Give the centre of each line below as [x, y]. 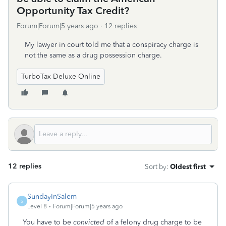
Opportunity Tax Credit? [73, 11]
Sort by [156, 166]
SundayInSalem [52, 196]
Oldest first [188, 166]
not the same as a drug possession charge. [93, 55]
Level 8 [37, 206]
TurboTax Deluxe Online [61, 76]
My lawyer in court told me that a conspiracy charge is [111, 45]
